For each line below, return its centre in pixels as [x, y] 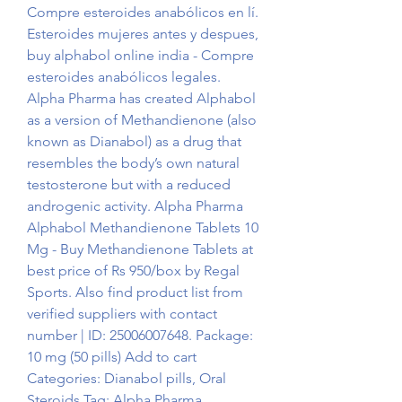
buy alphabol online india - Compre [140, 56]
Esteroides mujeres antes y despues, [143, 34]
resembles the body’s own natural [133, 163]
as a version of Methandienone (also [142, 120]
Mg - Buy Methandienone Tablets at [140, 249]
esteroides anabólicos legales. [124, 77]
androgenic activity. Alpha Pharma [135, 206]
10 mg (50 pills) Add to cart [112, 357]
